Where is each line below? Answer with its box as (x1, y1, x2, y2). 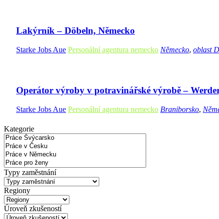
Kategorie (4, 125, 34, 133)
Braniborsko (160, 105, 199, 114)
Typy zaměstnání (4, 168, 56, 177)
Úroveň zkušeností (4, 204, 62, 213)
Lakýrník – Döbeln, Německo (16, 25, 135, 36)
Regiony (4, 186, 30, 195)
